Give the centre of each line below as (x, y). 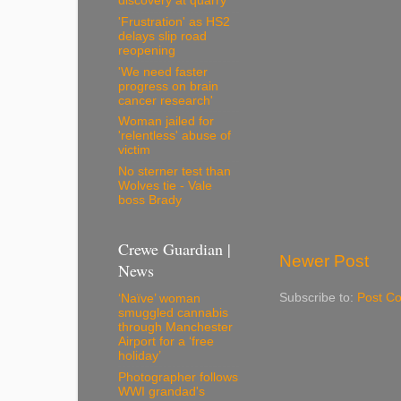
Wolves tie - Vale (165, 186)
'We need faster (163, 72)
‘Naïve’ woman (159, 298)
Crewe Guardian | (175, 248)
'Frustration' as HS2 (174, 21)
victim (134, 150)
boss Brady (150, 200)
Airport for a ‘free (166, 341)
